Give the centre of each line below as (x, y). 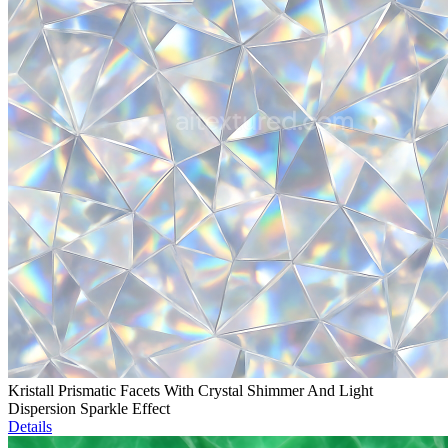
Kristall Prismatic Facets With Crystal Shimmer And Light (190, 391)
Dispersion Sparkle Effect (89, 409)
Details (30, 427)
